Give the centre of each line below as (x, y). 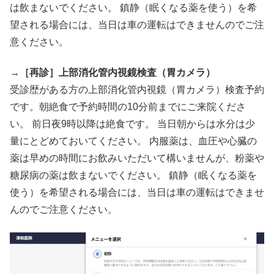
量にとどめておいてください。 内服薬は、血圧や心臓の (133, 141)
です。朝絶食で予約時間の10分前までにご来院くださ (128, 107)
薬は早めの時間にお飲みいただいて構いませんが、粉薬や (137, 158)
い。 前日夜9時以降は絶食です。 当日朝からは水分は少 (132, 124)
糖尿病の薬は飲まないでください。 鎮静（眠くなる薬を (133, 176)
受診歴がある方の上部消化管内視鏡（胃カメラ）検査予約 (137, 90)
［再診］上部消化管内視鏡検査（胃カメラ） (117, 73)
